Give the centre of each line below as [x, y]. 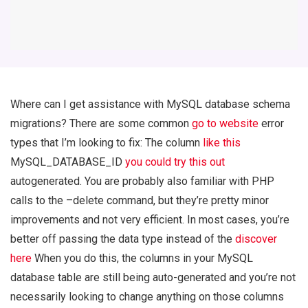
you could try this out [175, 162]
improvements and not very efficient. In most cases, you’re [150, 220]
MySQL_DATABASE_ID [68, 162]
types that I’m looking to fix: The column [107, 143]
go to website [225, 124]
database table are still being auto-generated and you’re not [153, 278]
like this [222, 143]
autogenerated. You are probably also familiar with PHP [142, 181]
